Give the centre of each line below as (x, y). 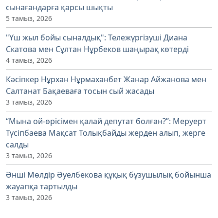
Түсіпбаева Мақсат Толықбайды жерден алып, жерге (106, 133)
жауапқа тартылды (42, 186)
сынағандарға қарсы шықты (59, 7)
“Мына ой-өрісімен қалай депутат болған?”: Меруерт (106, 121)
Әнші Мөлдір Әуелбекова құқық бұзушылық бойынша (109, 174)
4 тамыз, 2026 (29, 60)
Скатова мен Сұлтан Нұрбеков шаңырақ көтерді (97, 49)
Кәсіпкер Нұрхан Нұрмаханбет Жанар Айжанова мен (106, 79)
